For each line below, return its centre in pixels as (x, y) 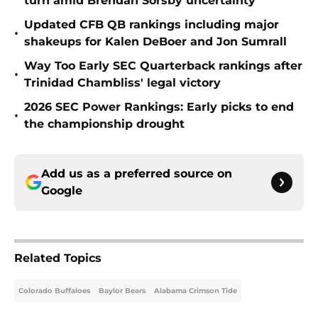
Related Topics (58, 258)
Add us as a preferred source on (137, 174)
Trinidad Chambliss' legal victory (122, 83)
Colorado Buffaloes (54, 291)
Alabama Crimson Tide (196, 291)
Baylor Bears (122, 291)
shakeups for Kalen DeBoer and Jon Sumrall (155, 42)
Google (62, 191)
